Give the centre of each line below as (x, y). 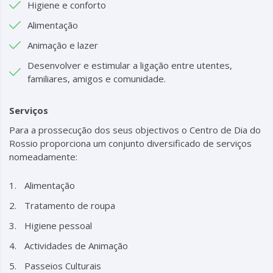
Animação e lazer (63, 45)
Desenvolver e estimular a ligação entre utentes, (130, 65)
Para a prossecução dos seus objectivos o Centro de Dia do (135, 130)
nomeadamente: (43, 157)
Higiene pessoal (58, 225)
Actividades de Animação (76, 246)
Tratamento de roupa (70, 205)
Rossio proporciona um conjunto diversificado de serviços (130, 143)
